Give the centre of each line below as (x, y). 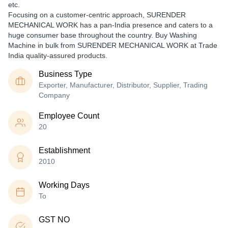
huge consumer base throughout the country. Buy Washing (103, 35)
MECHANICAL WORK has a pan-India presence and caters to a (110, 25)
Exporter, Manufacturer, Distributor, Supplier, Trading (123, 85)
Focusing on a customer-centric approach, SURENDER (97, 15)
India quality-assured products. (58, 55)
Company (54, 95)
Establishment (64, 150)
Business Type (65, 74)
